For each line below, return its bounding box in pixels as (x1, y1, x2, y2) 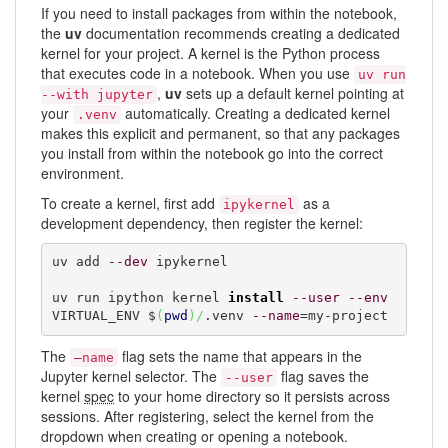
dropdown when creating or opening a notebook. (41, 425, 348, 446)
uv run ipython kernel (51, 290, 228, 306)
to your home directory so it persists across (114, 385, 390, 406)
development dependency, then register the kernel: (41, 212, 363, 233)
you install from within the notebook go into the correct (41, 142, 383, 163)
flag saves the (277, 365, 369, 386)
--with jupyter (41, 86, 153, 102)
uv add (51, 254, 108, 270)
